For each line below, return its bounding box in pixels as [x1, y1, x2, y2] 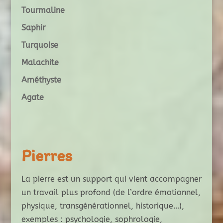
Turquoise [21, 40, 58, 50]
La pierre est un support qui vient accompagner [21, 174, 202, 184]
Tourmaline [21, 5, 65, 15]
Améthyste [21, 75, 61, 85]
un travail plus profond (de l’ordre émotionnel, [21, 188, 201, 198]
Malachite [21, 58, 59, 68]
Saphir [21, 23, 45, 33]
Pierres [21, 145, 72, 166]
